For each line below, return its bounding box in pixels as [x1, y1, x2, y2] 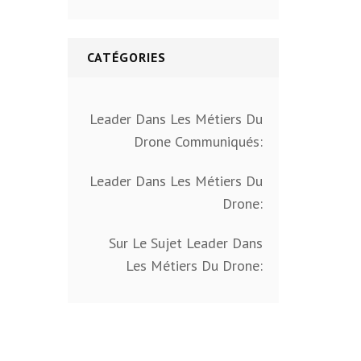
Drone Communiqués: [134, 132, 263, 151]
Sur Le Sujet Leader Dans [109, 234, 263, 253]
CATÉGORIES [86, 49, 166, 66]
